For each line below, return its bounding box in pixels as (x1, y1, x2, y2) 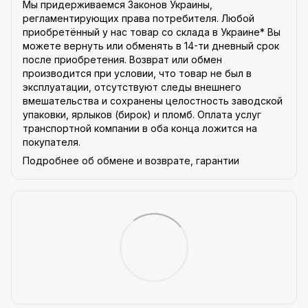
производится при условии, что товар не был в (23, 67, 252, 80)
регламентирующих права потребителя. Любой (23, 12, 254, 25)
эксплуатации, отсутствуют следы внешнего (23, 81, 241, 93)
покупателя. (23, 136, 80, 148)
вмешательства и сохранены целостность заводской (23, 95, 283, 107)
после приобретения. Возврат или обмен (23, 54, 222, 66)
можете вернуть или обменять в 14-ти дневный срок (23, 40, 279, 52)
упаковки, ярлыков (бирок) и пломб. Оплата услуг (23, 109, 261, 121)
